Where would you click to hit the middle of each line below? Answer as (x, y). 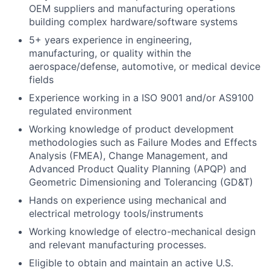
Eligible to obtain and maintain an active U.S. (131, 263)
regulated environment (80, 111)
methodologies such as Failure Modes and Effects (143, 142)
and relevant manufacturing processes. (118, 245)
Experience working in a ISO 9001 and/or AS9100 (141, 98)
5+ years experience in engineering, (110, 40)
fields (41, 80)
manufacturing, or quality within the (110, 53)
